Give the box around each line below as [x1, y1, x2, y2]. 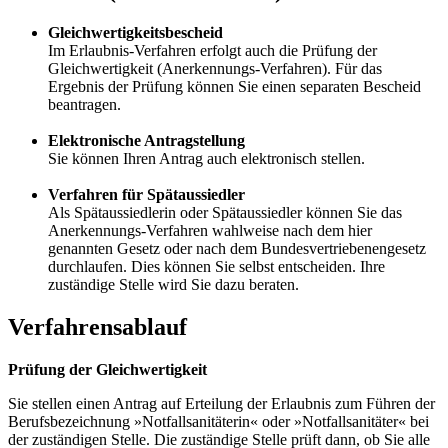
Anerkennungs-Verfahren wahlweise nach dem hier [48, 222, 372, 240]
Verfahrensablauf [8, 314, 187, 341]
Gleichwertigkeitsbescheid [48, 24, 223, 42]
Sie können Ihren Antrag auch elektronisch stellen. [48, 150, 365, 168]
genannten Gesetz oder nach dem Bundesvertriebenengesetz [48, 240, 426, 258]
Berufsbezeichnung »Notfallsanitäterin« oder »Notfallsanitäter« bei [8, 413, 429, 431]
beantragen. [48, 96, 121, 114]
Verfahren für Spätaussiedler [48, 186, 245, 204]
